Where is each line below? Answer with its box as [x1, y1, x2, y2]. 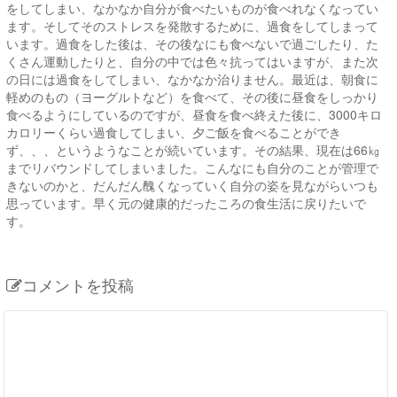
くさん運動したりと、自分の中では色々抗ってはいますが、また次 [6, 52, 378, 71]
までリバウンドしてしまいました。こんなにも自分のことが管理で [6, 159, 378, 177]
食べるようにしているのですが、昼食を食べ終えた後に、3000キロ [6, 105, 382, 124]
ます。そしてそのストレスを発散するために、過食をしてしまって [6, 17, 378, 35]
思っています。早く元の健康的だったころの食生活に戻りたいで [6, 194, 366, 213]
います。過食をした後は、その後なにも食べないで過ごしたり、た [6, 35, 378, 53]
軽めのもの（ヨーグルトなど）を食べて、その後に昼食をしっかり [6, 88, 378, 106]
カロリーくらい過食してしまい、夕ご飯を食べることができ [6, 123, 341, 142]
